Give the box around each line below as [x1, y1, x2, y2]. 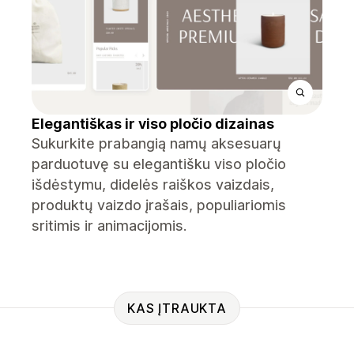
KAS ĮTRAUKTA [127, 299, 227, 316]
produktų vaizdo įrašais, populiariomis [32, 197, 286, 213]
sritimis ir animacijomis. [32, 217, 186, 234]
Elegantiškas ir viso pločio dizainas [32, 115, 274, 132]
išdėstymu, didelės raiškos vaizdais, [32, 176, 274, 193]
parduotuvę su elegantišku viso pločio [32, 156, 286, 172]
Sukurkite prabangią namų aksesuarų [32, 135, 281, 152]
